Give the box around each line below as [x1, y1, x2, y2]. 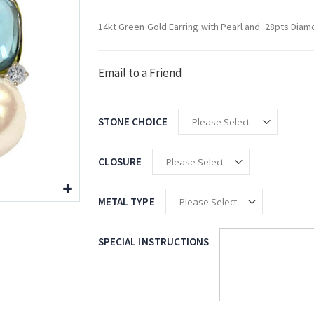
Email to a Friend [97, 65, 182, 81]
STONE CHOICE [97, 114, 168, 128]
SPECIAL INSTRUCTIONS [97, 234, 210, 248]
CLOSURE [97, 154, 142, 168]
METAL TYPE [97, 194, 155, 208]
